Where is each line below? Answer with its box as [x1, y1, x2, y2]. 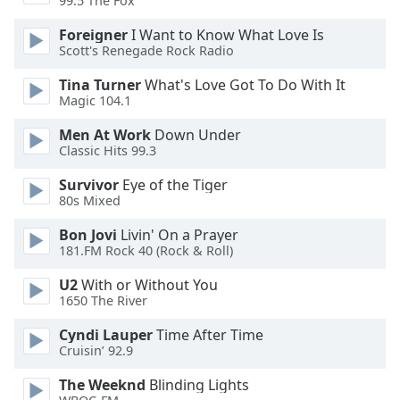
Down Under [151, 125, 241, 145]
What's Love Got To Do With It [141, 75, 346, 95]
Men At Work [59, 125, 151, 145]
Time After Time [153, 325, 263, 345]
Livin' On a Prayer [117, 225, 238, 245]
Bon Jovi [59, 225, 117, 245]
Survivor [59, 175, 119, 195]
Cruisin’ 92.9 [59, 342, 133, 360]
